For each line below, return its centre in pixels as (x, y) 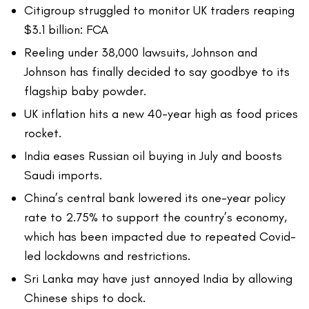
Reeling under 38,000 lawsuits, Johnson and (141, 53)
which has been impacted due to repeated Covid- (160, 237)
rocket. (43, 133)
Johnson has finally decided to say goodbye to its (157, 72)
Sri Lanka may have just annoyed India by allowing (158, 279)
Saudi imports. (63, 176)
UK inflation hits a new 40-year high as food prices (161, 114)
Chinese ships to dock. (85, 298)
